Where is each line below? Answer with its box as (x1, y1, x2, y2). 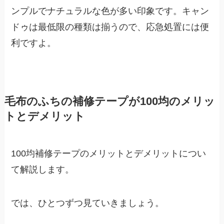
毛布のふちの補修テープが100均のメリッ (4, 95, 215, 107)
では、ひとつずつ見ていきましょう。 (11, 198, 164, 208)
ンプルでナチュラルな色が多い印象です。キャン (11, 5, 209, 16)
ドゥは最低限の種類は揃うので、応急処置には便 (11, 21, 209, 32)
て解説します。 (11, 164, 74, 174)
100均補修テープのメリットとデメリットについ (11, 148, 206, 158)
